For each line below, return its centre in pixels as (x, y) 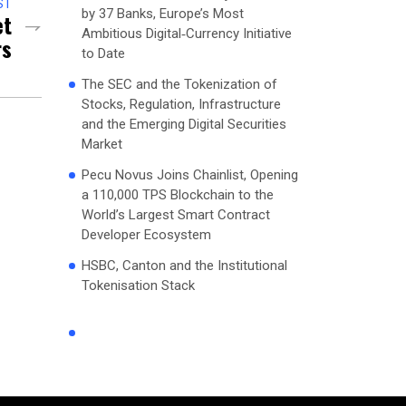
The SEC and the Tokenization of (179, 84)
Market (102, 144)
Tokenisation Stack (138, 285)
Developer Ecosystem (146, 234)
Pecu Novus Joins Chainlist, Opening (190, 174)
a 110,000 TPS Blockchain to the (178, 194)
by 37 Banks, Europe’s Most (163, 13)
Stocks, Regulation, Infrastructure (181, 104)
